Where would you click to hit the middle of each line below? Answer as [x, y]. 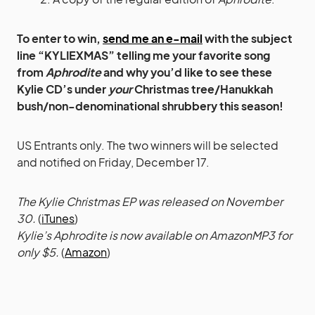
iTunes [58, 218]
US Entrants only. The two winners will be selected [148, 145]
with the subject [247, 38]
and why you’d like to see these [187, 72]
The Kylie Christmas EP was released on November [150, 201]
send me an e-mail [153, 38]
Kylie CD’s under [63, 89]
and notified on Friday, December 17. [113, 162]
